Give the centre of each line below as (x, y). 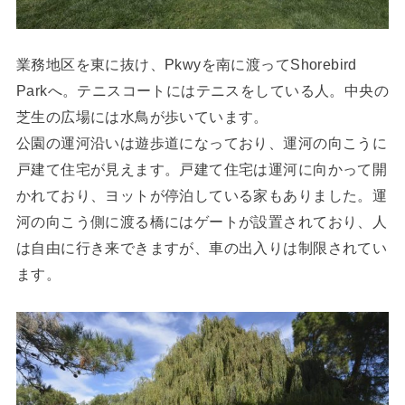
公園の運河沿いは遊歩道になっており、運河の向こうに (202, 143)
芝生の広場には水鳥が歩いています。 (142, 117)
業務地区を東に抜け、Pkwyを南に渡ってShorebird (186, 65)
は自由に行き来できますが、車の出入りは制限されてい (202, 248)
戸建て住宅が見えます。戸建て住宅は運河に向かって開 (202, 170)
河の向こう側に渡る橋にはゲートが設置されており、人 (202, 222)
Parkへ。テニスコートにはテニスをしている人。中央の (202, 91)
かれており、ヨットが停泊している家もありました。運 (202, 196)
